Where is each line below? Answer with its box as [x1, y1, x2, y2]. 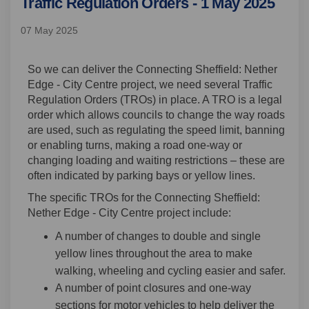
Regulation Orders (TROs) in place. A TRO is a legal [28, 93, 282, 106]
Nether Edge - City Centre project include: [28, 206, 231, 219]
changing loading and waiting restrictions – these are [28, 154, 285, 166]
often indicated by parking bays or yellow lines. [28, 169, 255, 181]
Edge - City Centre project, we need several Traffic [28, 78, 272, 90]
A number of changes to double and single [55, 230, 261, 242]
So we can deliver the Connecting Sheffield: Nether [28, 63, 277, 75]
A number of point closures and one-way [55, 281, 251, 294]
